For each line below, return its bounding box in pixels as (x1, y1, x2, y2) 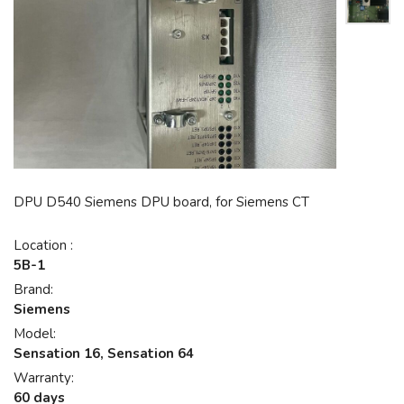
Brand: (14, 280, 53, 299)
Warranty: (14, 369, 74, 388)
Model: (14, 325, 56, 344)
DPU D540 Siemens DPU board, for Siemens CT (14, 193, 309, 212)
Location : (14, 236, 73, 255)
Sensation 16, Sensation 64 (14, 344, 194, 363)
